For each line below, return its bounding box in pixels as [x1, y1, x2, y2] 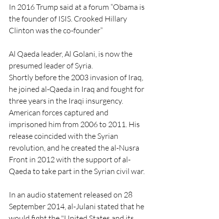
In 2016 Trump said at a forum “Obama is [9, 2, 146, 12]
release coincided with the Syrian [9, 131, 120, 141]
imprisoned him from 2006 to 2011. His [9, 119, 141, 129]
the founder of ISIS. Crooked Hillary [9, 14, 129, 23]
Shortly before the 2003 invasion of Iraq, [9, 72, 145, 82]
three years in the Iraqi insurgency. [9, 96, 125, 106]
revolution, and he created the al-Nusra [9, 143, 141, 153]
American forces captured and [9, 108, 110, 117]
